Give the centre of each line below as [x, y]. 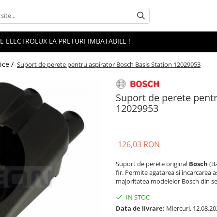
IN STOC [137, 197]
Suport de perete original [152, 163]
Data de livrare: [140, 208]
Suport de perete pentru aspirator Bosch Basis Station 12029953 [109, 64]
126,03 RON [139, 144]
